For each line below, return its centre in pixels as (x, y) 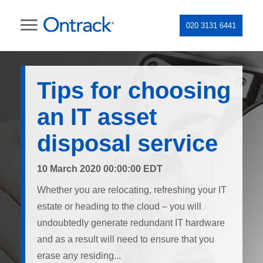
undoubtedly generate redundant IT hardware (131, 223)
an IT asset (97, 117)
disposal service (127, 143)
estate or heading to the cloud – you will (119, 206)
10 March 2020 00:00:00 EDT (100, 169)
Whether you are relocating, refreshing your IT (132, 190)
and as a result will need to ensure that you (126, 239)
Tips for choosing (134, 90)
